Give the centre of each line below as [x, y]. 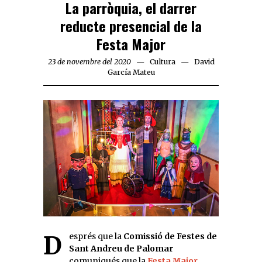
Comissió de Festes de [170, 236]
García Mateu [131, 73]
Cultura [162, 62]
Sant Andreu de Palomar [121, 248]
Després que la [96, 236]
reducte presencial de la [131, 26]
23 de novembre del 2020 [89, 62]
